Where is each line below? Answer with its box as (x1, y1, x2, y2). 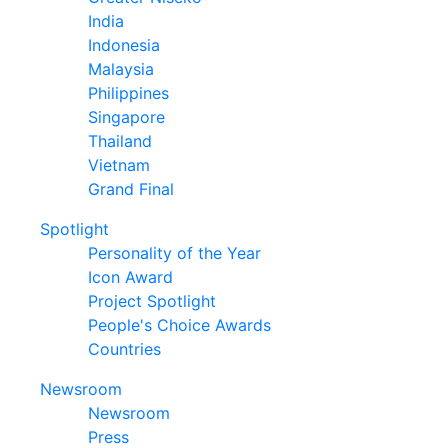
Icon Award (88, 266, 173, 287)
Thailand (88, 130, 152, 151)
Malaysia (88, 58, 154, 79)
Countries (88, 338, 161, 359)
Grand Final (88, 178, 174, 199)
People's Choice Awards (88, 314, 271, 335)
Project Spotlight (88, 290, 216, 311)
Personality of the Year (88, 242, 261, 263)
